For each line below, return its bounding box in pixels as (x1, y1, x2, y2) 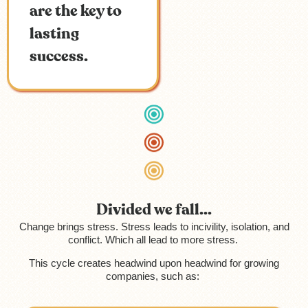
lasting (30, 24, 79, 45)
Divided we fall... (96, 200, 212, 221)
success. (30, 47, 88, 67)
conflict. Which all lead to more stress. (67, 234, 241, 246)
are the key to (30, 1, 122, 22)
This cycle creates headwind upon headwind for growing (29, 257, 279, 269)
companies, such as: (106, 270, 202, 283)
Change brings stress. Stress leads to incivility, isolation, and (19, 221, 289, 233)
